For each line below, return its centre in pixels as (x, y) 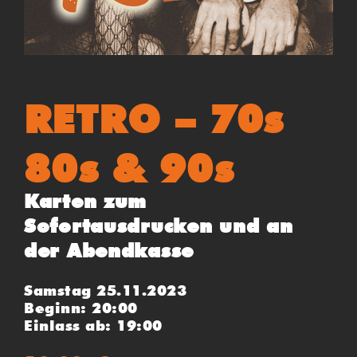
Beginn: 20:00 (81, 308)
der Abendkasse (109, 250)
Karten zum (86, 201)
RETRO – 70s (154, 119)
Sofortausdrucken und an (159, 226)
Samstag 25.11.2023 (106, 290)
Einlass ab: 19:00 (93, 325)
